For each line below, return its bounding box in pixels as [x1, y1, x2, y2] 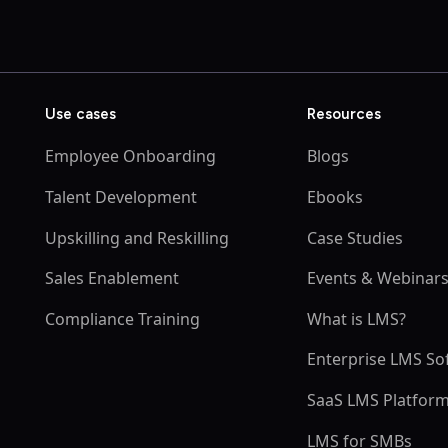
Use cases [45, 105, 117, 124]
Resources [307, 105, 382, 124]
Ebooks [307, 185, 364, 208]
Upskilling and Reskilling [45, 226, 230, 249]
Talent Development [45, 185, 198, 208]
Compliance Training [45, 307, 201, 330]
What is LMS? [307, 307, 407, 330]
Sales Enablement [45, 267, 180, 290]
